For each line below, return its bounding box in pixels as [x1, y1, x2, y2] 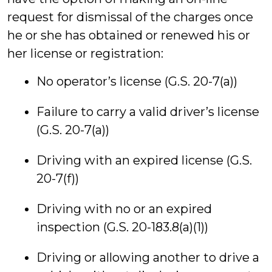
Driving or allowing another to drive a [36, 250, 259, 265]
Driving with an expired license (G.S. [36, 153, 252, 168]
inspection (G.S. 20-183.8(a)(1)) [36, 220, 208, 234]
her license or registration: [7, 46, 163, 61]
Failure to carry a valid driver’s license [36, 104, 259, 119]
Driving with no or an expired [36, 202, 212, 216]
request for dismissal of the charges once [7, 10, 253, 24]
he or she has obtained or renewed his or [7, 28, 250, 42]
